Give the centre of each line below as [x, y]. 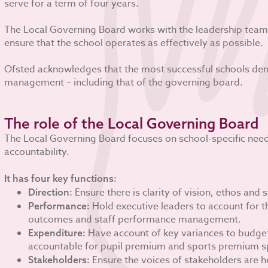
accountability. [36, 152]
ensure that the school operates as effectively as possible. [133, 43]
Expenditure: [57, 233]
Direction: [50, 192]
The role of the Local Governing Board [131, 123]
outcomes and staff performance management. [134, 220]
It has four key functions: [60, 178]
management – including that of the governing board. [123, 83]
